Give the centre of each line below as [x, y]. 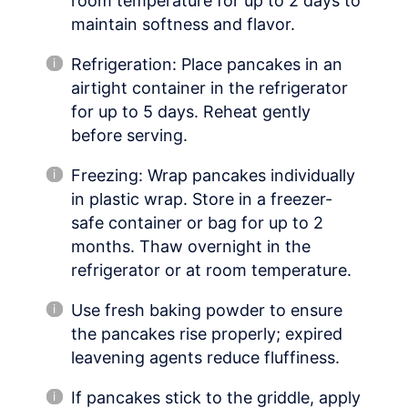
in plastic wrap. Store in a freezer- [202, 199]
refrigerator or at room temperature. [211, 270]
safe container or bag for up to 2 [197, 223]
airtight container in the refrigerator [209, 88]
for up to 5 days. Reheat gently [191, 112]
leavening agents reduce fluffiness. [205, 358]
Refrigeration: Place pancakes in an [207, 65]
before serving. [129, 136]
